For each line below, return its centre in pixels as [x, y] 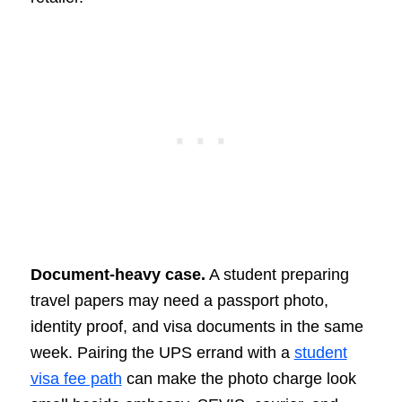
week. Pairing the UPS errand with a [162, 353]
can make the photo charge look [239, 379]
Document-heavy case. [118, 275]
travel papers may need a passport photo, [179, 301]
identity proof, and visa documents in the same [197, 327]
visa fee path [76, 379]
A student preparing [277, 275]
